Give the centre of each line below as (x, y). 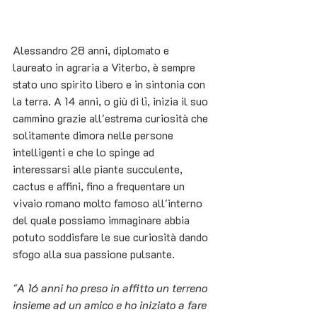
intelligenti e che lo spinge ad (85, 152)
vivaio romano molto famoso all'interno (109, 203)
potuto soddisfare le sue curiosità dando (112, 237)
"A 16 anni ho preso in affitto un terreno (111, 288)
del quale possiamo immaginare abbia (103, 220)
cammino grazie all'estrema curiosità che (112, 118)
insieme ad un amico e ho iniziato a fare (111, 305)
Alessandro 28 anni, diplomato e (92, 50)
